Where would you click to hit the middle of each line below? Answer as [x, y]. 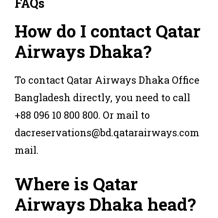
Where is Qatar [76, 183]
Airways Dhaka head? [105, 204]
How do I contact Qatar [108, 30]
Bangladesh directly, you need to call [102, 97]
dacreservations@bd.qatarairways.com [107, 132]
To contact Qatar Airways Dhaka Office [107, 80]
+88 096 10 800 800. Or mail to [82, 115]
